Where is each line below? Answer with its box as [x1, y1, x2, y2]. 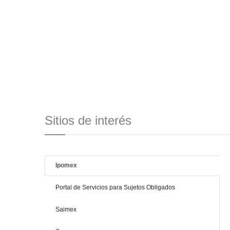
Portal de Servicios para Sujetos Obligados [55, 184, 175, 191]
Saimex [55, 206, 76, 213]
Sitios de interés [45, 113, 131, 127]
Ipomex [55, 162, 77, 169]
